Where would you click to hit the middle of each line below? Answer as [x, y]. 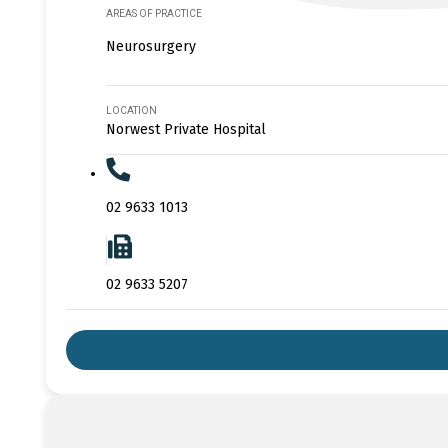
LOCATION [131, 110]
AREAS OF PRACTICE [154, 13]
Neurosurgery [151, 46]
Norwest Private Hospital [186, 129]
